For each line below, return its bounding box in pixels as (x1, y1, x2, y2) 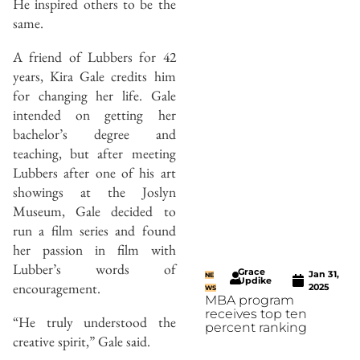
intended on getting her (13, 104, 176, 124)
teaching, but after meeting (13, 143, 176, 162)
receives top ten (204, 306, 307, 322)
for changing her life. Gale (13, 85, 176, 104)
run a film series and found (13, 220, 176, 239)
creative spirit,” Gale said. (13, 331, 150, 350)
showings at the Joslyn (13, 182, 176, 201)
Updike (238, 275, 272, 287)
